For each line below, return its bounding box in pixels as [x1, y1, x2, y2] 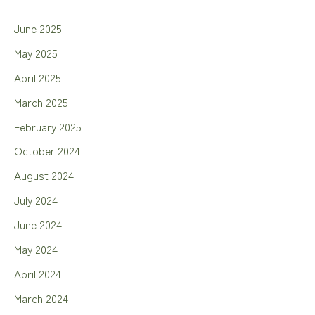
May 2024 [14, 240, 58, 257]
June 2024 [14, 217, 62, 233]
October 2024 [14, 143, 80, 159]
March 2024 [14, 290, 68, 306]
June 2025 [14, 20, 62, 37]
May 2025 [14, 44, 58, 60]
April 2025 [14, 69, 61, 85]
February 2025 [14, 118, 82, 134]
